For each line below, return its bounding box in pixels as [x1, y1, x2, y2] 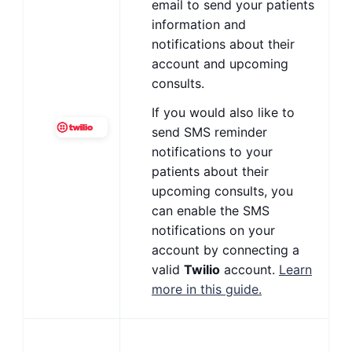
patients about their [152, 163, 269, 179]
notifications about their [152, 36, 295, 52]
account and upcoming [152, 56, 288, 71]
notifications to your [152, 144, 273, 159]
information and [152, 16, 246, 32]
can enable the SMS [152, 203, 269, 218]
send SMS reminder [152, 124, 267, 140]
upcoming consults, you [152, 183, 293, 199]
